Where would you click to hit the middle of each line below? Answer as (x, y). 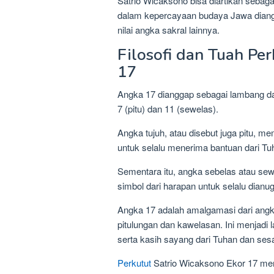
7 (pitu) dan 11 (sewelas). (168, 109)
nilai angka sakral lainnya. (168, 30)
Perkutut (134, 263)
